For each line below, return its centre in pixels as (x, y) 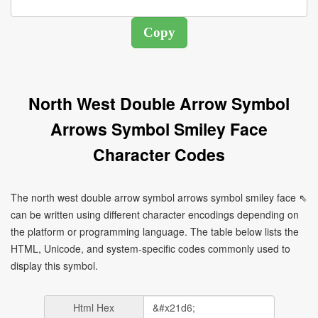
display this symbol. (54, 265)
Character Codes (159, 154)
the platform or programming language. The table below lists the (155, 231)
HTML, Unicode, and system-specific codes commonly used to (150, 248)
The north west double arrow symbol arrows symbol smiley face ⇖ (159, 197)
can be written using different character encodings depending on (155, 214)
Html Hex (94, 307)
